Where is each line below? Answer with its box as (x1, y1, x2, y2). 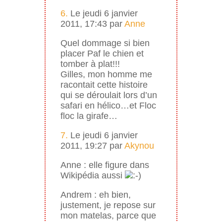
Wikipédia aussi (60, 170, 125, 180)
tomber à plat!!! (60, 58, 120, 69)
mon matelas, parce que (60, 210, 156, 221)
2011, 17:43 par (60, 18, 124, 29)
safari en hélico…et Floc (60, 100, 156, 111)
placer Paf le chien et (60, 48, 144, 58)
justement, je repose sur (60, 200, 156, 210)
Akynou (124, 140, 154, 151)
